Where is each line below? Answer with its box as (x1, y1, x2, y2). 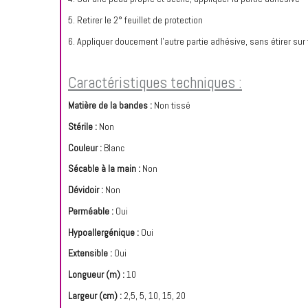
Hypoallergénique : (68, 225, 139, 239)
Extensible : (68, 247, 112, 260)
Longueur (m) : (68, 268, 124, 280)
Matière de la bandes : (68, 99, 152, 111)
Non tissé (152, 99, 190, 111)
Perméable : (68, 204, 115, 217)
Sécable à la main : (68, 162, 140, 175)
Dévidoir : (68, 184, 103, 196)
